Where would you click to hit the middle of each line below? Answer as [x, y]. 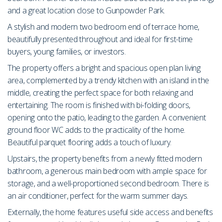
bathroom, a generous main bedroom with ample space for [107, 171]
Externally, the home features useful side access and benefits [110, 212]
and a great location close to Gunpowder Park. [86, 10]
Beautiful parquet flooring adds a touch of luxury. [90, 142]
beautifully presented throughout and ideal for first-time [100, 39]
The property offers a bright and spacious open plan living [104, 68]
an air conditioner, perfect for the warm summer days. [98, 195]
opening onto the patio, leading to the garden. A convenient [107, 117]
